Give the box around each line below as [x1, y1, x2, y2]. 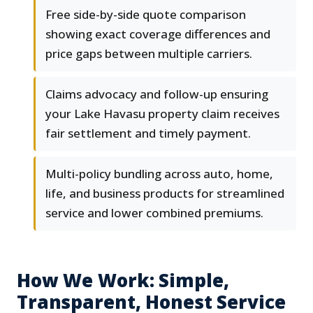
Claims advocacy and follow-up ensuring [45, 86, 268, 103]
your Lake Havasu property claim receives [45, 105, 279, 122]
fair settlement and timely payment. [45, 125, 251, 142]
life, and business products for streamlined [45, 185, 284, 202]
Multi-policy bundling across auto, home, [45, 166, 273, 182]
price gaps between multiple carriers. [45, 45, 252, 62]
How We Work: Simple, [17, 268, 229, 293]
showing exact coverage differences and [45, 26, 270, 43]
